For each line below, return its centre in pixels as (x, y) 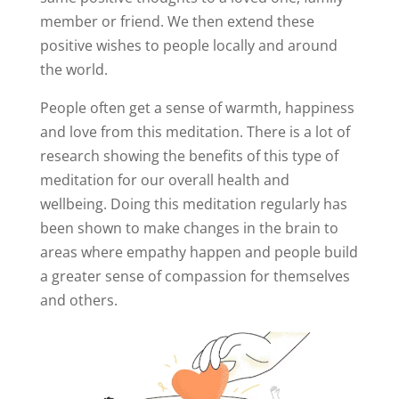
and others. (78, 301)
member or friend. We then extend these (177, 22)
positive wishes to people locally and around (188, 46)
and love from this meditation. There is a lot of (195, 132)
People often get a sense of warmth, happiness (197, 108)
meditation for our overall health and (164, 180)
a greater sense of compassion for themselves (195, 277)
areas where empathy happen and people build (199, 252)
